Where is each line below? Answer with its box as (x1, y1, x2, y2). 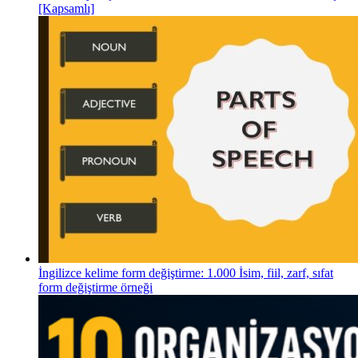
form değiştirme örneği (38, 280, 153, 295)
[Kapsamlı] (38, 2, 94, 16)
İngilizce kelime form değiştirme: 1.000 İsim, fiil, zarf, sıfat (38, 266, 333, 280)
